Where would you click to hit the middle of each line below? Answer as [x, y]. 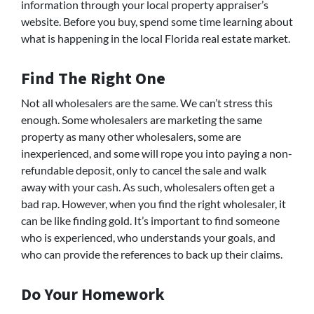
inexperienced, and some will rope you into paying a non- [157, 153]
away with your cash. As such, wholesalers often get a [148, 187]
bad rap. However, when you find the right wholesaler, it [153, 204]
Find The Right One [93, 79]
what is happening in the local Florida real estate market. [156, 39]
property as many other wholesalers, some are [131, 137]
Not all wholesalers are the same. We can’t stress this [147, 103]
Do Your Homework [93, 295]
